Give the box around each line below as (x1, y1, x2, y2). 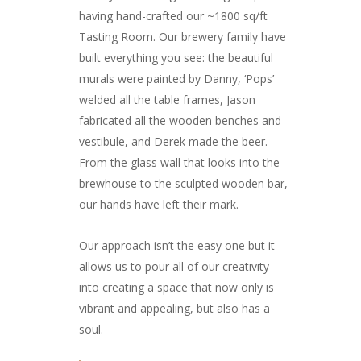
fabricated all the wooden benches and (79, 112, 281, 128)
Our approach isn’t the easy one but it (79, 237, 275, 253)
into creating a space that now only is (79, 279, 274, 295)
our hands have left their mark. (79, 196, 239, 212)
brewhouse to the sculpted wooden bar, (79, 175, 288, 191)
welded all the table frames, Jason (79, 91, 255, 107)
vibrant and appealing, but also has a (79, 300, 270, 316)
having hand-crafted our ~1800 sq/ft (79, 7, 268, 23)
